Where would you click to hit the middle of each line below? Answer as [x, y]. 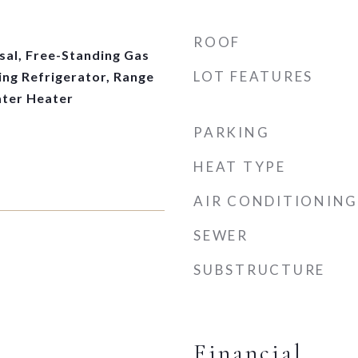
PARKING [232, 132]
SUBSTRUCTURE [259, 270]
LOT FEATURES [253, 76]
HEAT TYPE [240, 167]
